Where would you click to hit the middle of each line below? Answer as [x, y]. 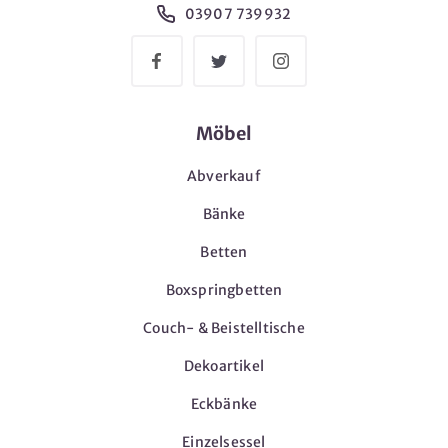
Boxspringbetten [224, 289]
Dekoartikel [224, 365]
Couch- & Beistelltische [224, 327]
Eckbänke [224, 403]
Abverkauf [224, 175]
